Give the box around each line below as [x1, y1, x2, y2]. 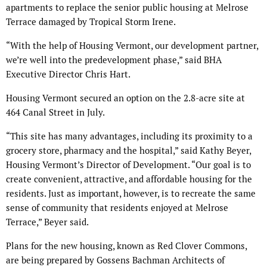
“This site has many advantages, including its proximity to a [6, 131, 253, 142]
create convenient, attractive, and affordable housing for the [6, 173, 252, 185]
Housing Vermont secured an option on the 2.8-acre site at [6, 92, 245, 104]
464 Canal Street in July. [6, 107, 105, 119]
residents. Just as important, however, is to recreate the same [6, 188, 256, 200]
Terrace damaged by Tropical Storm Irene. [6, 16, 176, 28]
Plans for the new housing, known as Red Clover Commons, [6, 240, 247, 252]
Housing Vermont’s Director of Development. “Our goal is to [6, 159, 251, 171]
